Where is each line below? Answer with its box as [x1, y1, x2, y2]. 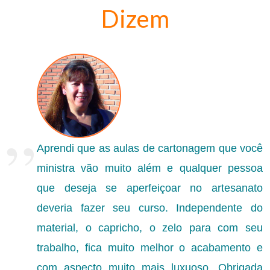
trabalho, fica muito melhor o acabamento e [37, 242, 263, 254]
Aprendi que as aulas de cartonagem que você [37, 142, 263, 155]
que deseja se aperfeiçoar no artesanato [37, 182, 263, 195]
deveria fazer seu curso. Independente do [37, 202, 263, 215]
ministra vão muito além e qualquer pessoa [37, 162, 263, 175]
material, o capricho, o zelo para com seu [37, 222, 263, 234]
